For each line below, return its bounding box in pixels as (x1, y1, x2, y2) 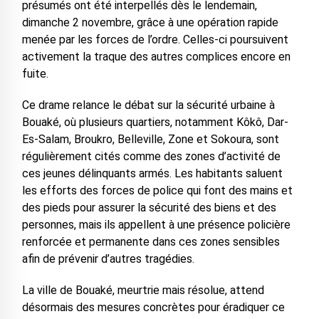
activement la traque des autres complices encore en (21, 50, 291, 64)
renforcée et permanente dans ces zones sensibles (21, 235, 280, 249)
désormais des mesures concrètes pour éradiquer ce (21, 300, 285, 315)
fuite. (21, 67, 48, 81)
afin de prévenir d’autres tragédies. (21, 252, 194, 266)
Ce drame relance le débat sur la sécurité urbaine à (21, 98, 275, 113)
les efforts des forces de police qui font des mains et (21, 184, 293, 198)
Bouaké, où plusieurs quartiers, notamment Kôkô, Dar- (21, 115, 288, 130)
